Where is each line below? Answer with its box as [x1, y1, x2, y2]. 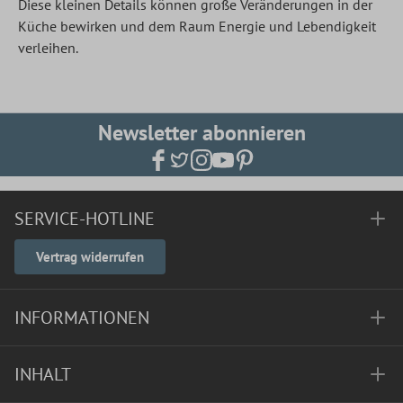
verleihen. [18, 38, 78, 57]
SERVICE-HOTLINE [14, 207, 155, 230]
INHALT [14, 363, 71, 386]
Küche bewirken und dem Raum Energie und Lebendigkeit [18, 16, 376, 35]
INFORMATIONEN [14, 306, 149, 329]
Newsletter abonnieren [97, 119, 306, 147]
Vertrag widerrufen [36, 248, 144, 265]
